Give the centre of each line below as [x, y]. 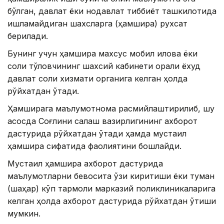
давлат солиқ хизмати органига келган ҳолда [97, 78]
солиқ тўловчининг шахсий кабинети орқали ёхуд [104, 66]
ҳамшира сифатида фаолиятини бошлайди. [94, 146]
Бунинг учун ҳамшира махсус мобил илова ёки [102, 53]
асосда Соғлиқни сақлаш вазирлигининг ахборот [102, 121]
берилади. [28, 36]
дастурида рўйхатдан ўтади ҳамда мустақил [97, 133]
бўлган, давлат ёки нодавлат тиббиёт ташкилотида [112, 11]
